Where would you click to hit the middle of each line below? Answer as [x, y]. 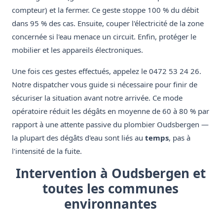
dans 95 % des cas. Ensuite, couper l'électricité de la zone [108, 23]
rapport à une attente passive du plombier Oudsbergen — [110, 125]
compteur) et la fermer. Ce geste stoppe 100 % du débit [105, 10]
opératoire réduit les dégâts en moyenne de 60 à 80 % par [110, 111]
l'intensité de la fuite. [47, 151]
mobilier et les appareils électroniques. [77, 50]
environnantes [110, 204]
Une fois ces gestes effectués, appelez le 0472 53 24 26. [107, 71]
